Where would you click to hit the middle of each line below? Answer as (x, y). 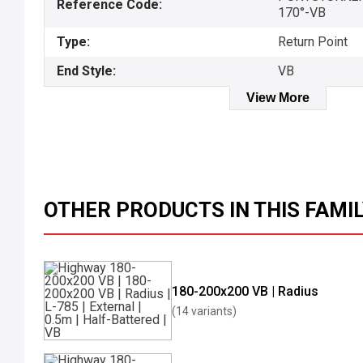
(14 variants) (204, 311)
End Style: (86, 71)
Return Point (313, 42)
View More (278, 98)
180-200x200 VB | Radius (245, 291)
